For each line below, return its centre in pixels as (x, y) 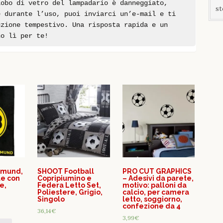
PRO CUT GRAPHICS (157, 171)
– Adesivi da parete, (158, 178)
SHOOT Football (66, 171)
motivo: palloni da (154, 185)
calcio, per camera (156, 192)
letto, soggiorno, (152, 199)
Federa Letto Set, (69, 185)
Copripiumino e (65, 178)
